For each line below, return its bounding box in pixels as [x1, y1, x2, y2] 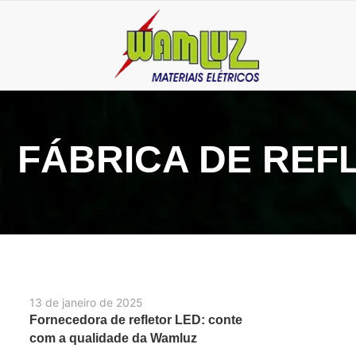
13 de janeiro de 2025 [29, 296, 143, 310]
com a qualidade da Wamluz [29, 331, 197, 346]
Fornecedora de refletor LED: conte [29, 313, 242, 327]
